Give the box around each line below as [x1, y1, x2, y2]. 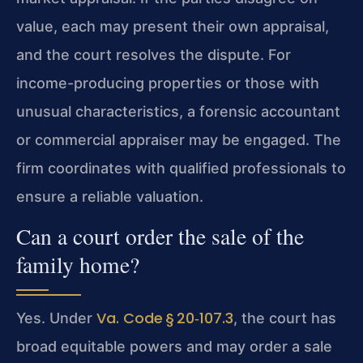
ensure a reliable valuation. [16, 188, 203, 205]
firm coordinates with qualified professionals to [16, 160, 346, 177]
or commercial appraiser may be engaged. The [16, 131, 341, 148]
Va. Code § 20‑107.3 [96, 308, 233, 329]
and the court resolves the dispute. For [16, 46, 291, 63]
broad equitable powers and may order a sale [16, 338, 332, 356]
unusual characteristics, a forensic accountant [16, 103, 340, 120]
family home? [16, 250, 139, 280]
